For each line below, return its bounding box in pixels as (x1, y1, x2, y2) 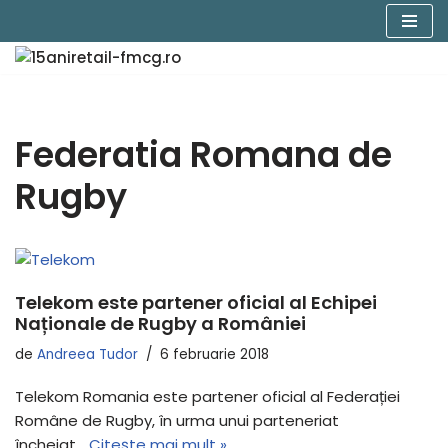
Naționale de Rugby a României (15, 311, 306, 336)
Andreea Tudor (37, 345, 138, 364)
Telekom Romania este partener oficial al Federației (15, 386, 400, 407)
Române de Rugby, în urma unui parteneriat (15, 410, 339, 431)
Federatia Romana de (15, 130, 392, 179)
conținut (15, 91, 76, 112)
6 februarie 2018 (160, 345, 269, 364)
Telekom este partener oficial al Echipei (15, 290, 377, 315)
